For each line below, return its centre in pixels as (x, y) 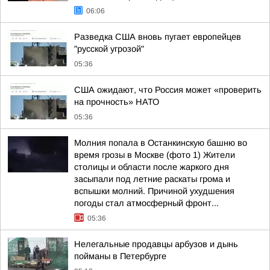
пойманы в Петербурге (120, 256)
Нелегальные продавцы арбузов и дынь (156, 244)
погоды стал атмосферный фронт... (146, 203)
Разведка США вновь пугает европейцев (158, 37)
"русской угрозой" (109, 49)
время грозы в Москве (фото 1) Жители (155, 155)
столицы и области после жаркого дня (152, 167)
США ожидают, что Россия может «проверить (168, 90)
